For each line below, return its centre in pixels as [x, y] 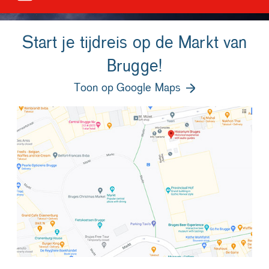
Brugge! [134, 67]
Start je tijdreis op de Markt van [134, 44]
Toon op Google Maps [127, 88]
